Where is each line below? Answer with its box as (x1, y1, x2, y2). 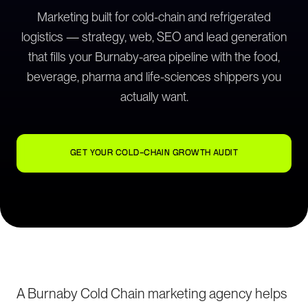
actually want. (120, 89, 188, 104)
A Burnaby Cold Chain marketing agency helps (16, 285, 287, 302)
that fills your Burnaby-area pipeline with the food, (28, 49, 280, 64)
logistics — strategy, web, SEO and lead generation (21, 30, 287, 44)
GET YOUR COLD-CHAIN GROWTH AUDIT (69, 148, 239, 157)
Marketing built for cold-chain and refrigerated (37, 10, 271, 24)
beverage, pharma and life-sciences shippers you (27, 69, 281, 84)
